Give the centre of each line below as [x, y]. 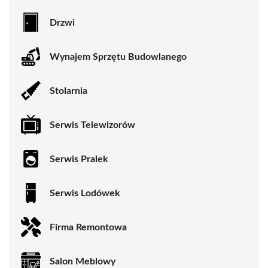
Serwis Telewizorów [92, 125]
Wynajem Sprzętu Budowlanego [118, 57]
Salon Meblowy [83, 261]
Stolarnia [68, 91]
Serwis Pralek [79, 159]
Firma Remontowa [88, 227]
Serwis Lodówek [85, 193]
